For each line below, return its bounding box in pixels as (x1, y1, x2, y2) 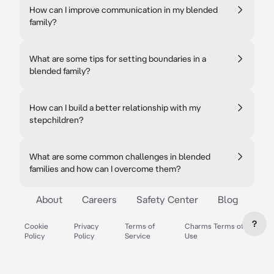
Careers (82, 194, 117, 205)
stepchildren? (29, 115, 84, 125)
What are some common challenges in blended (29, 152, 210, 161)
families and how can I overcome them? (29, 164, 181, 174)
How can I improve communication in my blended (29, 5, 218, 15)
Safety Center (136, 194, 198, 205)
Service (124, 232, 150, 240)
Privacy (74, 222, 99, 230)
